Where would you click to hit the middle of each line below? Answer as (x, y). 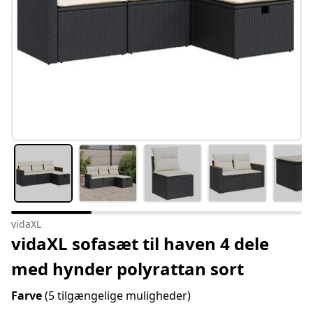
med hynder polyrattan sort (128, 269)
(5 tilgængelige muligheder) (118, 296)
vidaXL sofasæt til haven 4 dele (140, 244)
